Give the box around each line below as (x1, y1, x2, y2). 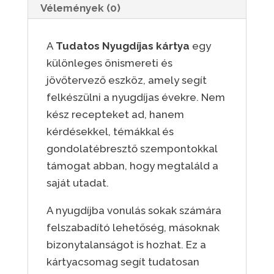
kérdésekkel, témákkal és (46, 125, 174, 138)
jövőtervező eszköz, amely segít (46, 74, 207, 87)
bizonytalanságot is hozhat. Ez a (46, 239, 206, 251)
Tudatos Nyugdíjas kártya (55, 40, 190, 53)
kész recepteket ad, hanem (46, 108, 184, 121)
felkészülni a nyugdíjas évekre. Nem (46, 91, 225, 104)
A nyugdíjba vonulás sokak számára (46, 204, 221, 217)
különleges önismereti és (46, 57, 172, 70)
